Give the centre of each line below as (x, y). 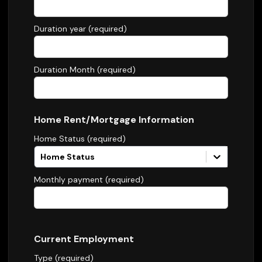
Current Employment (84, 239)
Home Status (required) (80, 139)
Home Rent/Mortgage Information (114, 120)
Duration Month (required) (85, 70)
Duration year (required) (80, 29)
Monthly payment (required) (89, 180)
